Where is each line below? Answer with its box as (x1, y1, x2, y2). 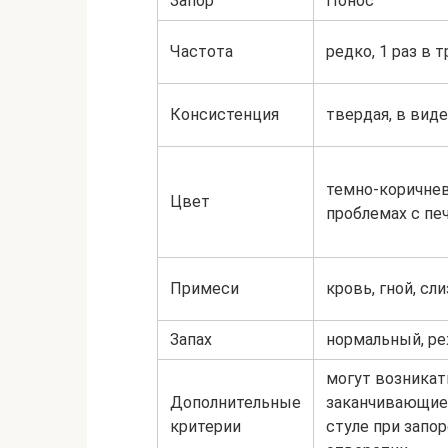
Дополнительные (170, 393, 301, 413)
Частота (170, 42, 233, 62)
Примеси (170, 279, 239, 299)
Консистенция (170, 105, 279, 125)
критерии (170, 417, 241, 437)
